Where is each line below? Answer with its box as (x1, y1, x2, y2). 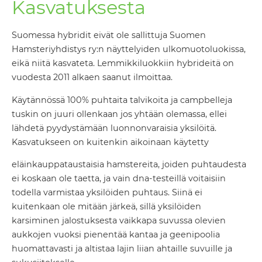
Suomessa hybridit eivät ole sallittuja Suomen (12, 30, 206, 41)
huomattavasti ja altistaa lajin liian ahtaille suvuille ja (12, 243, 232, 254)
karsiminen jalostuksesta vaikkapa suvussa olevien (12, 215, 226, 226)
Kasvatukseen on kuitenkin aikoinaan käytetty (12, 136, 209, 147)
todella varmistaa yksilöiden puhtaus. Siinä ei (12, 187, 202, 198)
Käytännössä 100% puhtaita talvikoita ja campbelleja (12, 94, 232, 105)
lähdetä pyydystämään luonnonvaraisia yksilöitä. (12, 122, 216, 133)
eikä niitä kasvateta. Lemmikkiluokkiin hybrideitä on (12, 58, 234, 69)
